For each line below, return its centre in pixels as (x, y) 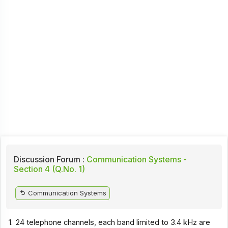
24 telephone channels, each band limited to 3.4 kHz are (113, 222)
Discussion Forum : (49, 159)
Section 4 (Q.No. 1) (49, 169)
